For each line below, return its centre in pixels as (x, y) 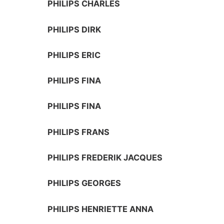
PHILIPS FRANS (79, 132)
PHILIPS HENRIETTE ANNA (101, 209)
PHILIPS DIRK (74, 29)
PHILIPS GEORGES (84, 183)
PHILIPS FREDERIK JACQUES (105, 157)
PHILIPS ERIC (74, 55)
